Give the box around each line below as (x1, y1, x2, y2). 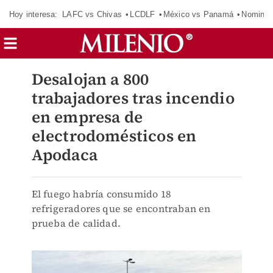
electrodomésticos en (31, 125, 197, 147)
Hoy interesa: (9, 9, 58, 19)
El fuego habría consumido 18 (31, 187, 171, 200)
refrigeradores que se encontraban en (31, 202, 211, 215)
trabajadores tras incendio (31, 87, 235, 109)
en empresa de (31, 106, 143, 128)
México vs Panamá (163, 9, 233, 19)
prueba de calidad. (31, 216, 121, 230)
